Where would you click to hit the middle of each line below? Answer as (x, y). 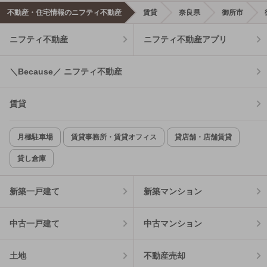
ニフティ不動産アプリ (185, 39)
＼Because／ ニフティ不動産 (66, 71)
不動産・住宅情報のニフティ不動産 (64, 12)
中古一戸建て (35, 223)
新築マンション (173, 191)
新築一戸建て (35, 191)
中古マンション (173, 223)
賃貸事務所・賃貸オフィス (114, 137)
